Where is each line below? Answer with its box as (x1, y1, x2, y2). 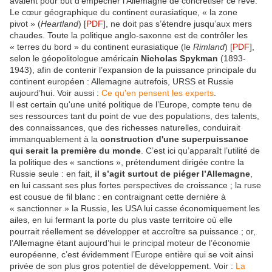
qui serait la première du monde (10, 146, 141, 156)
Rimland (193, 42, 225, 52)
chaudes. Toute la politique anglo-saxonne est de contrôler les (10, 30, 248, 41)
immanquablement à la (10, 134, 100, 144)
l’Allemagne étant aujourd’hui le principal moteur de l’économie (10, 238, 250, 248)
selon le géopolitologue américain (10, 53, 141, 64)
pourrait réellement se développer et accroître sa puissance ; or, (10, 226, 256, 237)
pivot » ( (10, 19, 41, 29)
